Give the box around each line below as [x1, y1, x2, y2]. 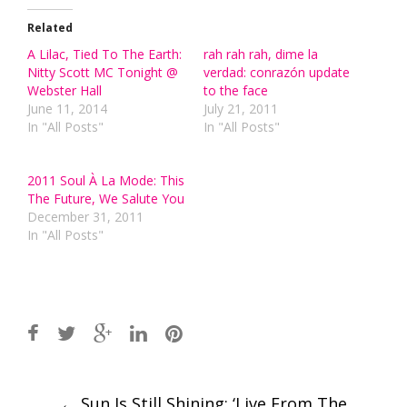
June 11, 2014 [27, 100, 107, 118]
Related [27, 20, 73, 36]
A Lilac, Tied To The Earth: [27, 45, 182, 64]
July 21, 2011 [203, 100, 278, 118]
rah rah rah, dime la [203, 45, 318, 64]
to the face [203, 82, 268, 100]
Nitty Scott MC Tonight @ [27, 64, 178, 82]
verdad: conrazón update [203, 64, 350, 82]
